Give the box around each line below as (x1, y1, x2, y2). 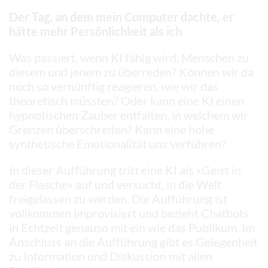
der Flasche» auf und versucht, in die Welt (9, 176, 221, 191)
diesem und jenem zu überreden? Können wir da (9, 64, 254, 79)
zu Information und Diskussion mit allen (9, 248, 212, 263)
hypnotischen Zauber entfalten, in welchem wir (9, 107, 248, 122)
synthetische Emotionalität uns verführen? (9, 136, 226, 151)
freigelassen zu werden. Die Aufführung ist (9, 191, 227, 206)
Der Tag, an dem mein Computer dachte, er (9, 9, 234, 24)
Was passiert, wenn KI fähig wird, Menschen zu (9, 50, 249, 65)
